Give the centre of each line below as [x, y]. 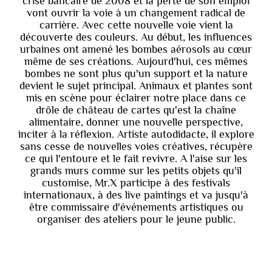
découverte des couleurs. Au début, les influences [136, 37]
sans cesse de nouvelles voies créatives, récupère [136, 147]
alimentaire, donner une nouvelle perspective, [136, 122]
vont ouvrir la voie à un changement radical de [136, 13]
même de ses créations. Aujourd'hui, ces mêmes [136, 62]
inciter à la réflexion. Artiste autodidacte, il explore [136, 134]
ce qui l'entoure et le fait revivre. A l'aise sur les [136, 159]
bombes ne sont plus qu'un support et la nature [136, 74]
